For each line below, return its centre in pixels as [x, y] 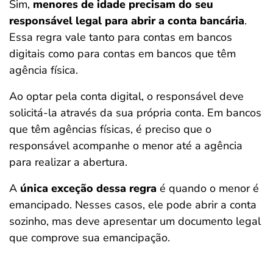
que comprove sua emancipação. [90, 238]
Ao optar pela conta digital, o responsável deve [126, 96]
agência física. [44, 70]
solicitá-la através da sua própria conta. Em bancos [135, 113]
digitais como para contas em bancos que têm [122, 54]
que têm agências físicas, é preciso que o [110, 129]
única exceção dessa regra [88, 188]
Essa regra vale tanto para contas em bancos [121, 37]
